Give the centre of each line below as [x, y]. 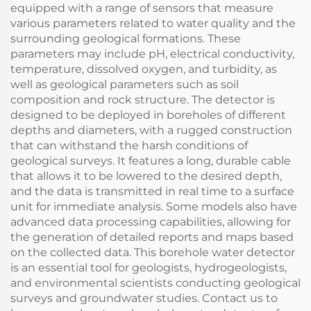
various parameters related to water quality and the [153, 23]
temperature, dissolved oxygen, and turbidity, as [144, 69]
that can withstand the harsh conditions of [129, 145]
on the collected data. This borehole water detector [153, 252]
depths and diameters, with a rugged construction [151, 130]
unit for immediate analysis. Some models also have [154, 206]
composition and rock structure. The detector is [143, 99]
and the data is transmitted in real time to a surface [152, 191]
